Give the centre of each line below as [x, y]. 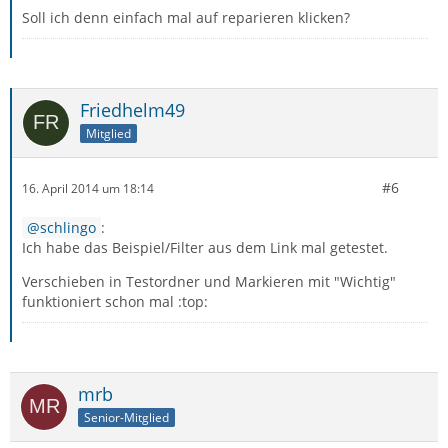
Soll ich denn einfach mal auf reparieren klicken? [186, 17]
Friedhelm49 [132, 110]
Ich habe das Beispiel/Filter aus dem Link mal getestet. [205, 247]
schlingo [68, 227]
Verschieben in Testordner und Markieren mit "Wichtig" [209, 281]
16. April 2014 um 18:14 [88, 188]
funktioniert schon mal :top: [115, 301]
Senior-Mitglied [126, 417]
